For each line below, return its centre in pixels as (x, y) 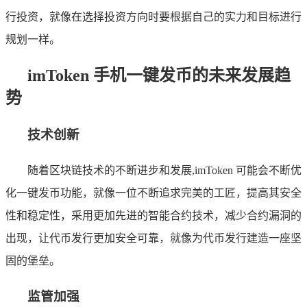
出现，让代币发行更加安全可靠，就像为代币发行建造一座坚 (153, 238)
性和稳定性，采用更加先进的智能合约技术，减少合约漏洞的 (153, 215)
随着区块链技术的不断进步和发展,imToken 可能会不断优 (164, 170)
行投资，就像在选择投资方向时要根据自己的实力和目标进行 (153, 17)
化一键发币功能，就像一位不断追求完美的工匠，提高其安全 (153, 193)
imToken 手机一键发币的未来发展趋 (159, 76)
